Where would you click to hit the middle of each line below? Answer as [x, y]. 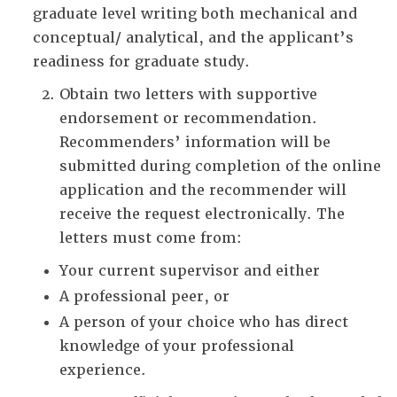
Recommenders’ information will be [195, 142]
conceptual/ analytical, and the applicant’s [193, 38]
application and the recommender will [203, 190]
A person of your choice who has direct [204, 322]
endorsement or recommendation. [188, 118]
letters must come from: [151, 238]
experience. [103, 370]
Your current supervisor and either [190, 271]
